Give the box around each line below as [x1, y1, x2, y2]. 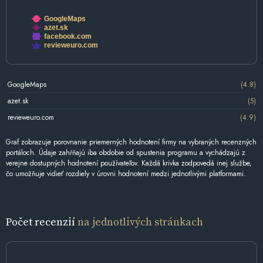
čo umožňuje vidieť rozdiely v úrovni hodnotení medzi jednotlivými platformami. [6, 168, 246, 180]
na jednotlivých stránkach [77, 214, 203, 230]
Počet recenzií [6, 214, 77, 230]
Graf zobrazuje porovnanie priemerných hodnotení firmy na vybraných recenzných [6, 137, 257, 148]
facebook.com [44, 32, 92, 41]
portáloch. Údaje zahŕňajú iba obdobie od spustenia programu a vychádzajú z [6, 147, 245, 159]
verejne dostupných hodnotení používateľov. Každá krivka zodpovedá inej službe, [6, 158, 252, 169]
